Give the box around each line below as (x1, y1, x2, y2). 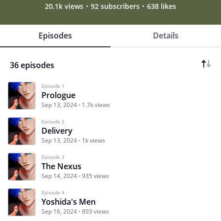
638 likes (147, 1, 176, 11)
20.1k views (45, 1, 83, 11)
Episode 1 (41, 82, 65, 89)
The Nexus (41, 160, 81, 172)
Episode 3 (41, 153, 65, 160)
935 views (82, 171, 109, 180)
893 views (82, 207, 109, 216)
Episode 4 (41, 188, 65, 196)
